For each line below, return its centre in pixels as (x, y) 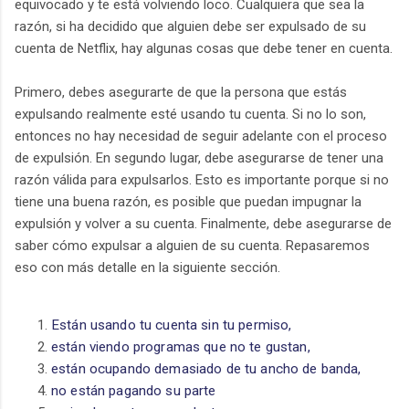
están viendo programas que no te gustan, (183, 347)
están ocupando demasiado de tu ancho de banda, (208, 369)
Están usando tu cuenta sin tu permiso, (173, 325)
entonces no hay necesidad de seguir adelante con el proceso (201, 136)
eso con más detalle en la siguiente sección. (147, 268)
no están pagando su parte (136, 391)
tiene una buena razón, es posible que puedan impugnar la (188, 202)
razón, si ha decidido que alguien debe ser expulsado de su (190, 27)
